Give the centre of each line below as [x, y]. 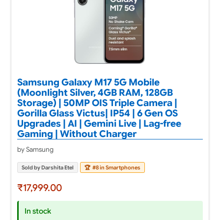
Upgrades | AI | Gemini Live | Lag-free [99, 124]
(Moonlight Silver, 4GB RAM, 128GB [95, 93]
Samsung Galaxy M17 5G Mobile [88, 82]
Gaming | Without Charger [77, 134]
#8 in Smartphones [116, 168]
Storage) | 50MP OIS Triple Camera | [97, 103]
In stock [38, 211]
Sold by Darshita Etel [47, 168]
